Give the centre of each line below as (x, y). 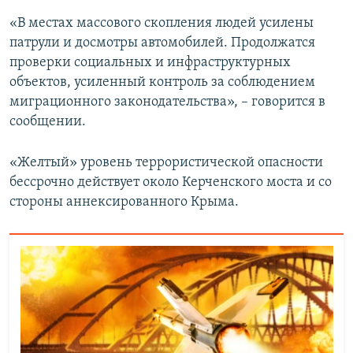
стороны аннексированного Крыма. (124, 203)
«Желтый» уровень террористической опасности (166, 163)
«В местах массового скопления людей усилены (162, 24)
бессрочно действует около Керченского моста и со (171, 183)
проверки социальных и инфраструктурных (150, 63)
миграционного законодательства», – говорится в (167, 102)
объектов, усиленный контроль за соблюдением (162, 83)
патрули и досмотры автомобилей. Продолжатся (162, 43)
